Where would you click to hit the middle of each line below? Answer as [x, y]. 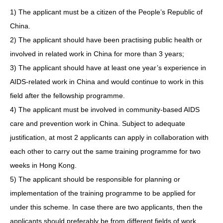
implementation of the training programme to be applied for [103, 193]
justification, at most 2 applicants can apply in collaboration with [109, 137]
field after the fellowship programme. [67, 95]
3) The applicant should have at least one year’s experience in [108, 67]
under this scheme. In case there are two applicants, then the [106, 207]
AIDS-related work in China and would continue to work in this [107, 81]
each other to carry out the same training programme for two [105, 151]
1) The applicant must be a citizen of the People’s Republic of [106, 12]
